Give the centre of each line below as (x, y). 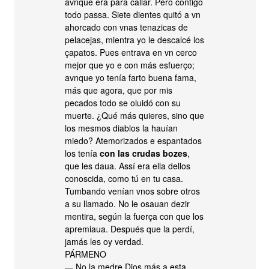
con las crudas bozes (144, 153)
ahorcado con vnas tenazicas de (127, 27)
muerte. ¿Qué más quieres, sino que (135, 115)
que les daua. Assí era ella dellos (128, 166)
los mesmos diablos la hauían (122, 128)
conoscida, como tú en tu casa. (124, 178)
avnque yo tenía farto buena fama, (131, 77)
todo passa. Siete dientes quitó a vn (133, 14)
